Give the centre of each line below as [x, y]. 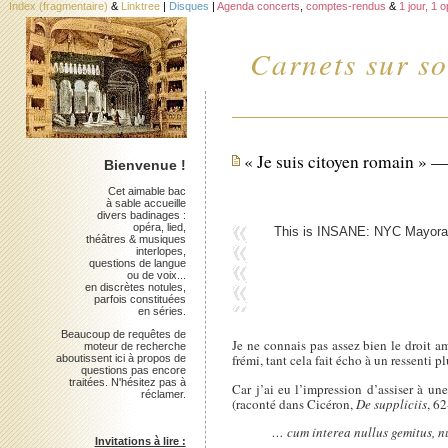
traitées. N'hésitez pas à [127, 381]
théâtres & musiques [135, 238]
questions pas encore [133, 369]
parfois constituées [139, 298]
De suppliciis [392, 403]
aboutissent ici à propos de [120, 357]
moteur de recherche [134, 345]
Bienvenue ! [144, 166]
